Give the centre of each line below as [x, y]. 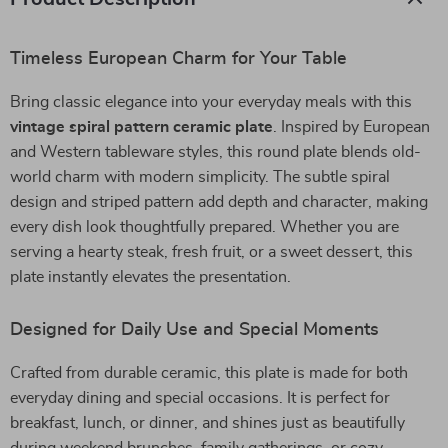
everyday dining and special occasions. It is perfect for [200, 398]
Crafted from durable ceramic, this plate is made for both [209, 373]
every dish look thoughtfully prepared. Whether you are [204, 227]
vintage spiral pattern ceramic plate [141, 127]
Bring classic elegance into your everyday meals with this [211, 102]
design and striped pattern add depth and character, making [219, 202]
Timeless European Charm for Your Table [178, 59]
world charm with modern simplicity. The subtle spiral [200, 177]
